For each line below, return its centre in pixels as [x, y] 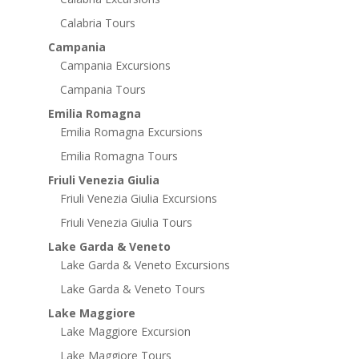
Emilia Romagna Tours [119, 155]
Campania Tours [103, 89]
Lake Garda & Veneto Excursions [145, 264]
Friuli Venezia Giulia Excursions [138, 198]
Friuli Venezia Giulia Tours [126, 222]
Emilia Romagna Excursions [131, 131]
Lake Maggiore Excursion [125, 331]
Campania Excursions [115, 65]
